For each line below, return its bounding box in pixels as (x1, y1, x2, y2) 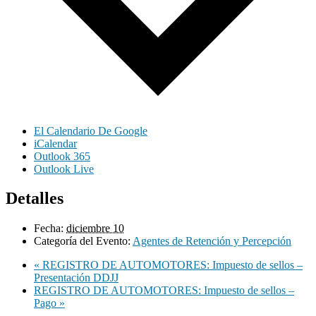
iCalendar (34, 137, 77, 150)
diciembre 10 (66, 222, 124, 235)
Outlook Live (34, 162, 94, 175)
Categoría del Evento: (34, 235, 130, 248)
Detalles (6, 189, 63, 208)
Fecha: (34, 222, 63, 235)
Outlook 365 (34, 150, 90, 162)
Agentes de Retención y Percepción (133, 235, 291, 248)
